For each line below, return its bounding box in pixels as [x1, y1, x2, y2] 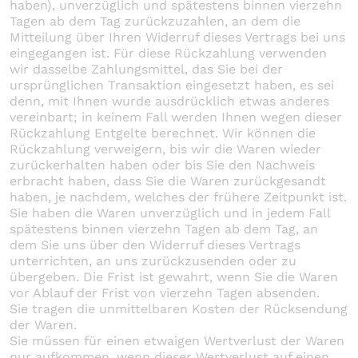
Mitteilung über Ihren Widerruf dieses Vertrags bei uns [10, 29, 345, 45]
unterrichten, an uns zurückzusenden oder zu [10, 253, 296, 268]
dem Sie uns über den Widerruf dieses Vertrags [10, 237, 300, 253]
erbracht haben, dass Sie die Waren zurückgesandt [10, 173, 326, 189]
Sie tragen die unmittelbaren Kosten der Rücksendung [10, 300, 348, 316]
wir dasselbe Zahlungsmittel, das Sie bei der [10, 61, 283, 77]
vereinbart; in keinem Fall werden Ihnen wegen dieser [10, 109, 342, 125]
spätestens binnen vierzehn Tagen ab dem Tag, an [10, 221, 318, 237]
